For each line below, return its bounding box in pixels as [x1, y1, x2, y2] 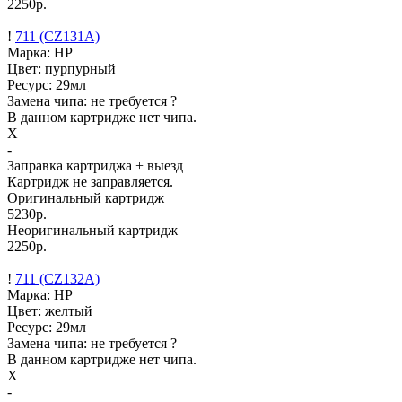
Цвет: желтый [7, 302, 92, 319]
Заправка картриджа [7, 157, 135, 173]
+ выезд [135, 157, 183, 173]
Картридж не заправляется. [7, 173, 173, 189]
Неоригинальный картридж [7, 222, 178, 238]
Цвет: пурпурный [7, 60, 116, 76]
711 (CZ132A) [15, 270, 100, 286]
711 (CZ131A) [15, 28, 100, 44]
